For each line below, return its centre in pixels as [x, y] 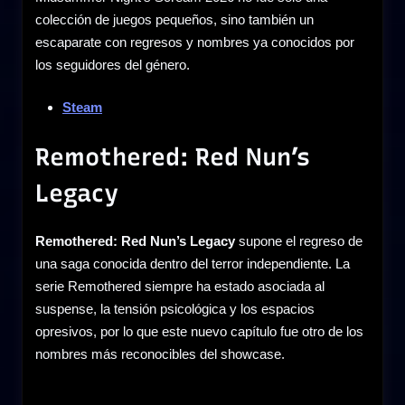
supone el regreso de [299, 241]
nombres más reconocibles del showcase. [160, 354]
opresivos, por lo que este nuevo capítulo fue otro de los [199, 332]
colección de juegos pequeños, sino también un [174, 19]
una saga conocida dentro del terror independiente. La [193, 264]
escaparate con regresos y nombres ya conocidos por [195, 42]
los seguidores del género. [113, 64]
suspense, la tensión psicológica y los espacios [175, 309]
